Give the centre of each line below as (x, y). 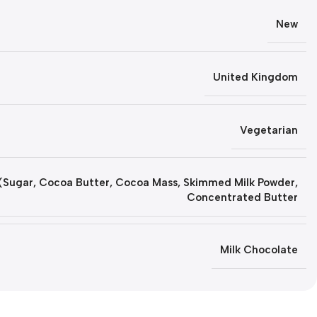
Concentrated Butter (242, 197)
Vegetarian (269, 130)
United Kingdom (255, 77)
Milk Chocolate (259, 250)
